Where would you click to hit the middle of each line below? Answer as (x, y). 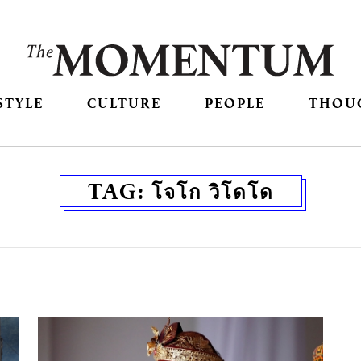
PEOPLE (235, 103)
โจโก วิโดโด (212, 191)
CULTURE (124, 103)
